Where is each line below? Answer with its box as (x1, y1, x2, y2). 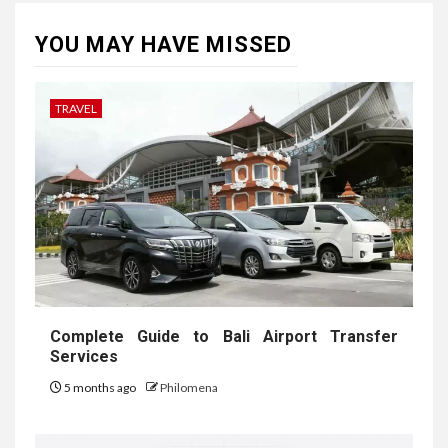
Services (50, 346, 118, 366)
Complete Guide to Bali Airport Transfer (50, 326, 398, 346)
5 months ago (62, 379, 138, 395)
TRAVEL (55, 100, 97, 116)
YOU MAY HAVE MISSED (35, 31, 292, 57)
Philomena (160, 379, 218, 395)
